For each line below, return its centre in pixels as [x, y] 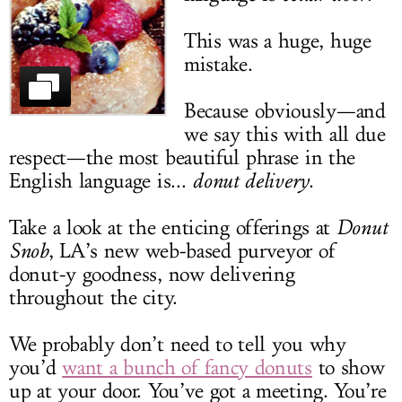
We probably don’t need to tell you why [178, 345]
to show [348, 368]
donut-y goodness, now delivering [152, 275]
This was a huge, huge [278, 41]
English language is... [101, 181]
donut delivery [250, 181]
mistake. [218, 65]
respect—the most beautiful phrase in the [183, 158]
